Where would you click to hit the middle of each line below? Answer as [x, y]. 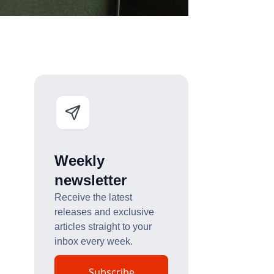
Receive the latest [93, 197]
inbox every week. [93, 241]
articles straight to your [103, 226]
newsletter [90, 180]
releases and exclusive [104, 212]
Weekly [79, 160]
